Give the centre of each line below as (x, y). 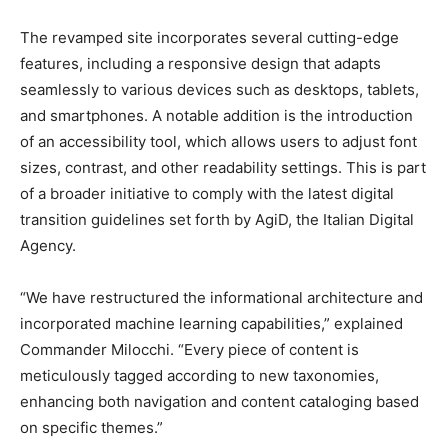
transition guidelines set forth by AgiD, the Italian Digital (217, 220)
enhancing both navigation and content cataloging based (219, 402)
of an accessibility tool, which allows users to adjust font (218, 142)
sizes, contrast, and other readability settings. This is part (223, 168)
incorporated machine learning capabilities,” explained (211, 324)
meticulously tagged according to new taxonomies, (199, 376)
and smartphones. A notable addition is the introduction (216, 116)
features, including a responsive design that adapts (200, 64)
